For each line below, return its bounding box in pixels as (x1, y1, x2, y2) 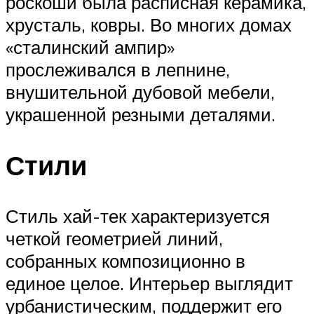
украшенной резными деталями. (6, 103, 275, 126)
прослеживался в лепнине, (6, 58, 230, 81)
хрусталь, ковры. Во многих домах (6, 13, 292, 36)
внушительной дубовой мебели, (6, 81, 275, 104)
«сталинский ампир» (6, 36, 175, 59)
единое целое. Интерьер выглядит (6, 271, 293, 294)
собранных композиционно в (6, 249, 245, 272)
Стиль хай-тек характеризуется (6, 204, 270, 227)
